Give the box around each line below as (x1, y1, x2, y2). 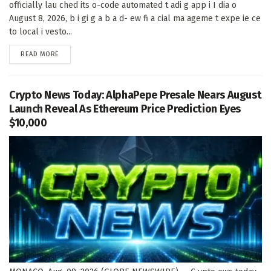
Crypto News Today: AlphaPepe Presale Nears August (9, 88, 262, 102)
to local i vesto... (9, 26, 72, 37)
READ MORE (21, 50, 59, 58)
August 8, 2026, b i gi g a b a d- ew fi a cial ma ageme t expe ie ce (9, 13, 261, 24)
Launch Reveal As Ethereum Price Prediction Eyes (9, 102, 241, 116)
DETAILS (58, 49, 83, 57)
